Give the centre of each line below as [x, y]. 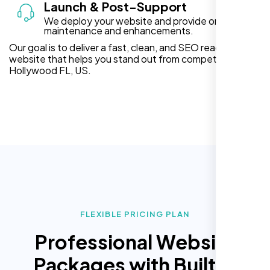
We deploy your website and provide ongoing [145, 20]
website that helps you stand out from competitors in [127, 58]
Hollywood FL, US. [50, 70]
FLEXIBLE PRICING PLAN [135, 214]
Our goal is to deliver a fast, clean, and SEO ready [118, 47]
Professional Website [135, 241]
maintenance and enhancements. [119, 30]
